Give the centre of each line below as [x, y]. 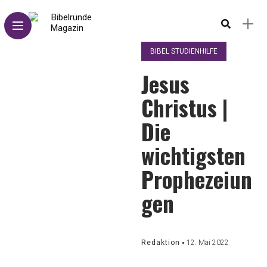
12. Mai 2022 [208, 243]
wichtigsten [194, 155]
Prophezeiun [197, 179]
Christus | [185, 108]
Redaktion [161, 243]
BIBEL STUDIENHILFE [184, 51]
